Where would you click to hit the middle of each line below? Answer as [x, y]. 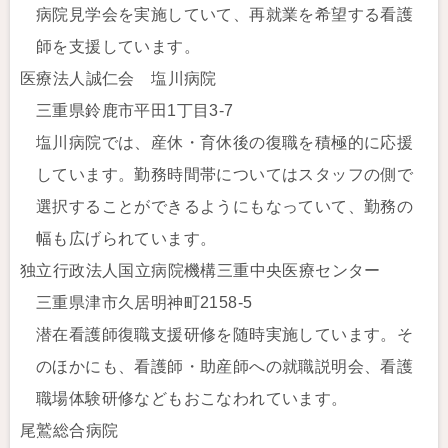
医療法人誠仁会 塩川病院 [118, 78]
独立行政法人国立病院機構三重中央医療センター [200, 270]
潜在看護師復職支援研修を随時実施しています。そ [225, 334]
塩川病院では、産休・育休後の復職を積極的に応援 [225, 142]
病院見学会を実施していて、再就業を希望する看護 [225, 14]
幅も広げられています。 [126, 238]
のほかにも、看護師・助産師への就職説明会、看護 [225, 366]
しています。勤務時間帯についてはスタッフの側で [225, 174]
